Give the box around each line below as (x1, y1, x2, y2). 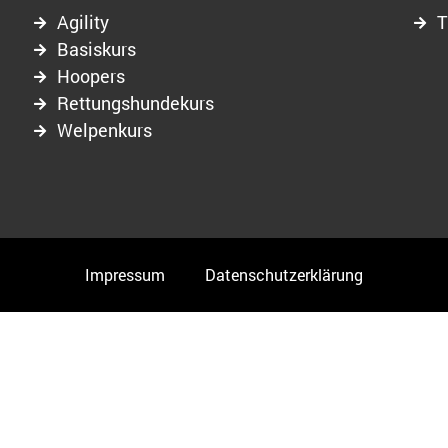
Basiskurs (56, 37, 136, 61)
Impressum (85, 263, 165, 285)
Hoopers (56, 64, 125, 88)
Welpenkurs (56, 118, 152, 142)
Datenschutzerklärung (205, 263, 363, 285)
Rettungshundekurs (56, 91, 214, 115)
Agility (56, 10, 109, 34)
